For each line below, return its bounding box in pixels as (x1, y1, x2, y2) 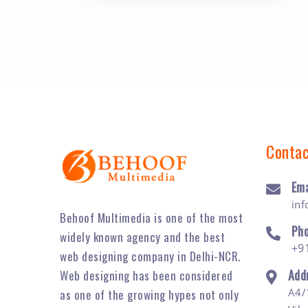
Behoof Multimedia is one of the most (60, 209, 243, 227)
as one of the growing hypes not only (60, 286, 239, 304)
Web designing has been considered (60, 267, 233, 285)
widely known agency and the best (60, 228, 225, 246)
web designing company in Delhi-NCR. (60, 247, 241, 265)
